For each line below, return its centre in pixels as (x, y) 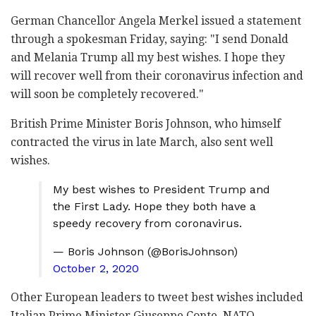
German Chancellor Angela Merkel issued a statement (156, 20)
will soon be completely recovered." (107, 94)
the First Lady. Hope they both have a (154, 206)
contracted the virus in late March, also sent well (142, 142)
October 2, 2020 (96, 268)
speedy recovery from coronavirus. (147, 223)
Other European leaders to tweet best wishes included (157, 297)
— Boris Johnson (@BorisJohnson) (145, 251)
